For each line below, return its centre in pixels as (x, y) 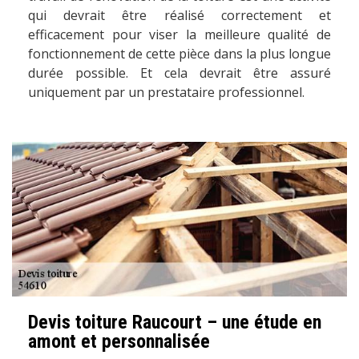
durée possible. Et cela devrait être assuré (179, 73)
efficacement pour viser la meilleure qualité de (179, 34)
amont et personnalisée (119, 342)
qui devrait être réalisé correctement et (179, 15)
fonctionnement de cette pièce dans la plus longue (179, 53)
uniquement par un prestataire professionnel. (166, 92)
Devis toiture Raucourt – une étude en (175, 323)
